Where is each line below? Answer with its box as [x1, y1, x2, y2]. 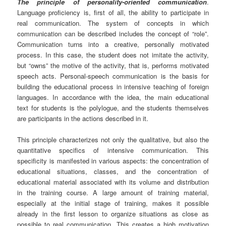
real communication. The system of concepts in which [17, 18, 209, 28]
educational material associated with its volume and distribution [17, 177, 209, 187]
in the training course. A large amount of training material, [17, 188, 209, 198]
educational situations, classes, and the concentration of [17, 166, 209, 177]
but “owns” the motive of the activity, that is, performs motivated [17, 61, 209, 71]
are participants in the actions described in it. [17, 114, 149, 124]
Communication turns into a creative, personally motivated [17, 39, 209, 49]
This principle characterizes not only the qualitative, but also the [17, 135, 209, 145]
